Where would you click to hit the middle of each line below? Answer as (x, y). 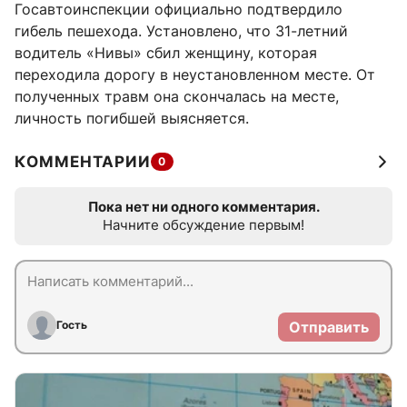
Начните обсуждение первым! (203, 225)
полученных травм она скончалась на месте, (177, 97)
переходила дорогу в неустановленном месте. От (195, 75)
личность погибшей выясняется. (132, 119)
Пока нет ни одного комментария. (203, 207)
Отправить (329, 328)
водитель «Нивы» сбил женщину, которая (166, 53)
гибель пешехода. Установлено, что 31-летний (181, 31)
